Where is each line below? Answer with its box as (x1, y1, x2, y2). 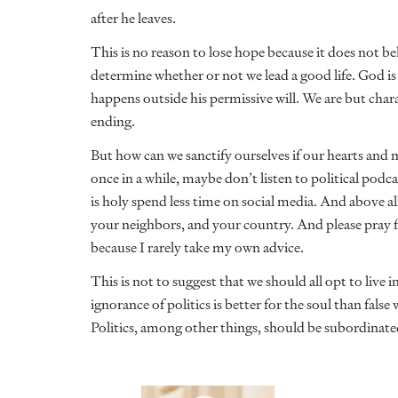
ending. (91, 110, 138, 132)
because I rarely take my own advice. (91, 236, 306, 259)
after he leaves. (91, 7, 179, 29)
